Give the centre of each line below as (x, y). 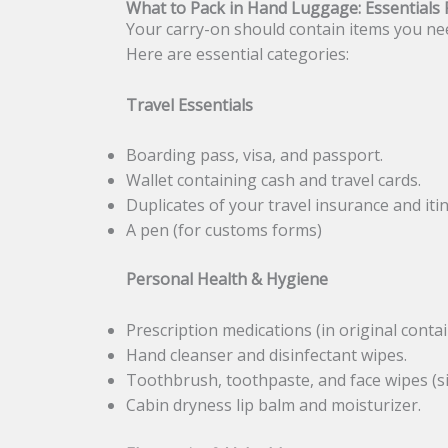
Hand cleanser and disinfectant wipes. (267, 355)
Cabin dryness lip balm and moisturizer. (274, 405)
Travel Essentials (190, 104)
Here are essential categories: (238, 54)
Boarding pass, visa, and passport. (255, 155)
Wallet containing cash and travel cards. (274, 180)
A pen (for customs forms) (224, 230)
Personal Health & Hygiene (227, 279)
